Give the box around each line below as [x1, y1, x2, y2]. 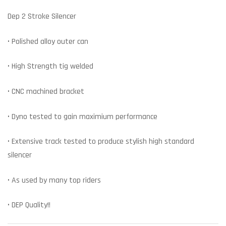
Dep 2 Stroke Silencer [8, 11, 76, 22]
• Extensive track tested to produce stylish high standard [8, 136, 194, 147]
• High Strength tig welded [8, 61, 93, 72]
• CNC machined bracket [8, 86, 84, 97]
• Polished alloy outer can [8, 36, 88, 47]
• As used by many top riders [8, 175, 101, 186]
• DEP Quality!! [8, 200, 50, 211]
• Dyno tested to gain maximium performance [8, 111, 157, 122]
